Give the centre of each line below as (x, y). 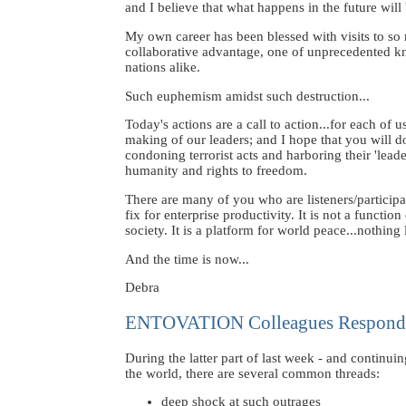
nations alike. (163, 68)
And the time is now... (187, 259)
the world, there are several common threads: (252, 373)
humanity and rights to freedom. (216, 171)
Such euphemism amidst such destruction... (247, 96)
